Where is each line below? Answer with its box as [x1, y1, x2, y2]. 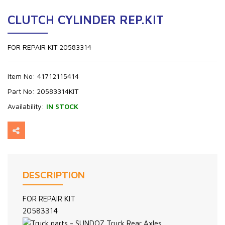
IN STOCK [46, 102, 78, 110]
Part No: [8, 87, 37, 95]
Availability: [8, 102, 46, 110]
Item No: [8, 72, 37, 80]
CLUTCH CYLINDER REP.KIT [8, 13, 164, 27]
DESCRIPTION [23, 169, 85, 180]
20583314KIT [37, 87, 78, 95]
